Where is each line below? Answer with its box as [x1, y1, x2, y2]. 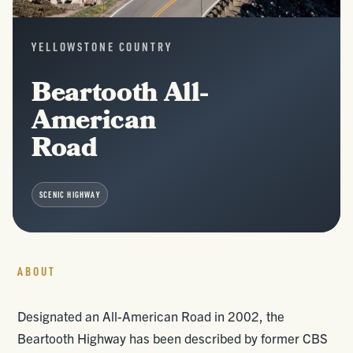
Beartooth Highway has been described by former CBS [17, 329, 329, 346]
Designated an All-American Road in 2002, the [17, 307, 285, 324]
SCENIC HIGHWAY [39, 190, 100, 199]
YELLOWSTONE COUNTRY [32, 39, 173, 54]
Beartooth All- [32, 73, 208, 118]
